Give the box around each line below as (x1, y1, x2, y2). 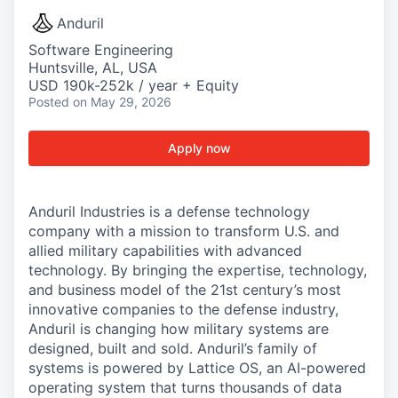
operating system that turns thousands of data (28, 378, 342, 396)
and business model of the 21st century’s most (28, 281, 341, 298)
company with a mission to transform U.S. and (28, 222, 339, 240)
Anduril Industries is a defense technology (28, 203, 310, 220)
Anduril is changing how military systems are (28, 320, 329, 338)
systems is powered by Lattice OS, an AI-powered (28, 359, 366, 377)
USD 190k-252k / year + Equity (28, 76, 239, 94)
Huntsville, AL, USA (28, 59, 157, 76)
